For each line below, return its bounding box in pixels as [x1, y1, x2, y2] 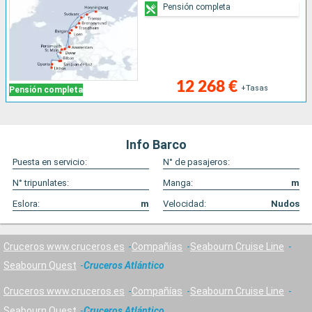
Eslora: [13, 198, 40, 210]
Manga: [163, 178, 193, 189]
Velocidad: [163, 198, 206, 210]
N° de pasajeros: [163, 157, 230, 168]
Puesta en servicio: [13, 157, 87, 168]
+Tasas [241, 84, 269, 93]
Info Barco [125, 137, 187, 153]
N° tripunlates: [13, 178, 69, 189]
